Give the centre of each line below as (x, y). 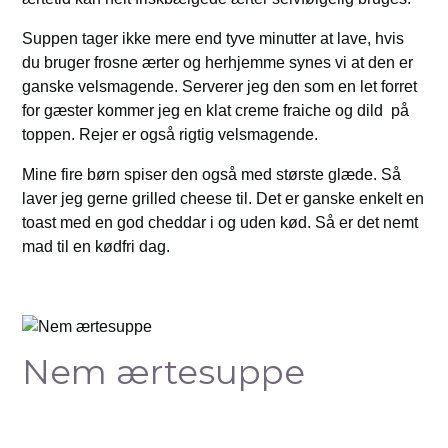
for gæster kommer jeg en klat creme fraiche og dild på (216, 110)
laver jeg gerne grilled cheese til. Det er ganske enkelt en (223, 198)
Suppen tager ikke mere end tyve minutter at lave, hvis (213, 38)
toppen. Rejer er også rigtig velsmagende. (170, 134)
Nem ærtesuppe (164, 372)
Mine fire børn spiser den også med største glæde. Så (212, 174)
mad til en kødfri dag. (96, 246)
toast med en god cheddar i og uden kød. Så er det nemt (220, 222)
